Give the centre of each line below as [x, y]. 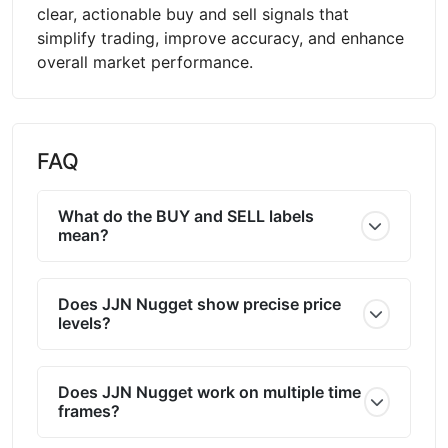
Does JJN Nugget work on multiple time [209, 391]
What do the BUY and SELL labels [186, 215]
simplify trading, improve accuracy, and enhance [220, 37]
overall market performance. [145, 61]
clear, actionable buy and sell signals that [193, 13]
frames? [89, 410]
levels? [84, 322]
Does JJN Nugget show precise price [199, 303]
